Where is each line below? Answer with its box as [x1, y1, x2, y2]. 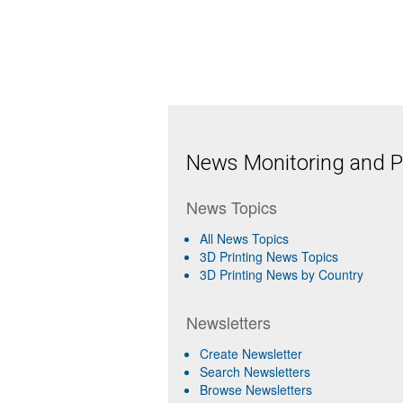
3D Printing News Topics [200, 247, 338, 265]
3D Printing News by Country [200, 265, 363, 283]
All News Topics [200, 229, 289, 247]
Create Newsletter [200, 345, 302, 363]
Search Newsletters [200, 363, 310, 381]
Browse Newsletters [200, 381, 312, 399]
